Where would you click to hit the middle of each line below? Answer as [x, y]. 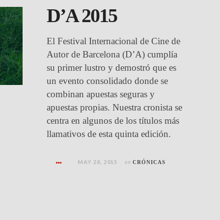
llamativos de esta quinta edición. [109, 134]
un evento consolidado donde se [108, 81]
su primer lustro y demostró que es [112, 68]
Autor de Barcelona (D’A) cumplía [112, 54]
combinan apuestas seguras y [101, 94]
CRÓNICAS [149, 162]
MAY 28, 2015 [98, 162]
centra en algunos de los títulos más [113, 121]
